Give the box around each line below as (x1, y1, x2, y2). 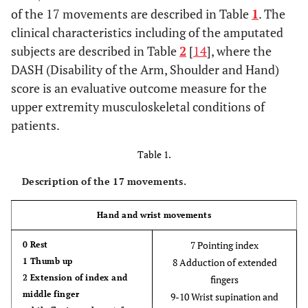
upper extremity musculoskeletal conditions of (11, 98, 265, 115)
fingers (210, 273, 239, 286)
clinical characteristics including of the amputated (11, 24, 283, 41)
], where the (207, 43, 272, 59)
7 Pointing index (190, 239, 258, 252)
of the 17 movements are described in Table (11, 5, 252, 22)
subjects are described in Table (11, 43, 179, 59)
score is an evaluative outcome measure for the (11, 80, 267, 96)
